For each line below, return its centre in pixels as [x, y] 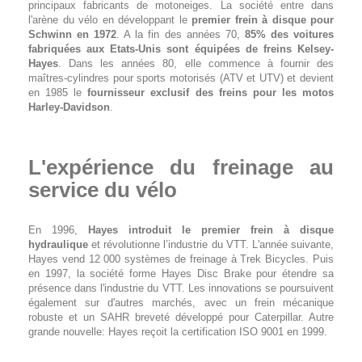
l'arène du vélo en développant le [110, 19]
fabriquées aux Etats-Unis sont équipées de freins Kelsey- [181, 48]
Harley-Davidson [69, 107]
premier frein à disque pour [263, 19]
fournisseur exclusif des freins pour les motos [211, 92]
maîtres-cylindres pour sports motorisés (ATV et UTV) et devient [181, 78]
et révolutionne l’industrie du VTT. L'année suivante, [211, 244]
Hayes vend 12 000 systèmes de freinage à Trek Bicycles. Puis [181, 259]
